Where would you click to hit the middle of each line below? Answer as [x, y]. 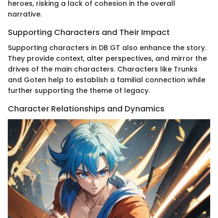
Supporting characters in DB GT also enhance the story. [107, 48]
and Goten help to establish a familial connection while [107, 80]
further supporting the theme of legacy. [79, 91]
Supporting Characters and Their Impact [89, 33]
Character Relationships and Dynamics [86, 109]
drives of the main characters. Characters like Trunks [103, 69]
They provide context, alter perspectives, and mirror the [107, 59]
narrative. [25, 14]
